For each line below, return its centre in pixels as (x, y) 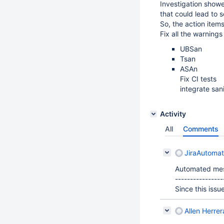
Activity (173, 114)
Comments (201, 129)
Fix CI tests (198, 79)
